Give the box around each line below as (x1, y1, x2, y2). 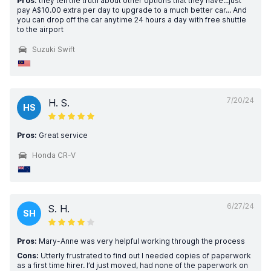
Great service (37, 131, 88, 140)
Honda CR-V (32, 151, 76, 160)
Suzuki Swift (32, 45, 75, 54)
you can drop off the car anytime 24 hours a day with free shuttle (17, 15, 246, 24)
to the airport (17, 25, 64, 34)
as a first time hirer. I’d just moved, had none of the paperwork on (17, 261, 248, 270)
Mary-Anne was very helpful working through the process (37, 237, 245, 246)
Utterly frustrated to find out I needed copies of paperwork (39, 251, 251, 260)
